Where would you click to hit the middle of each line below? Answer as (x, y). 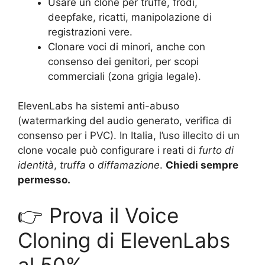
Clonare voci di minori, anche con (127, 46)
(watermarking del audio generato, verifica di (125, 121)
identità (36, 165)
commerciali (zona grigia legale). (125, 76)
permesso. (44, 180)
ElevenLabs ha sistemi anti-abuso (98, 106)
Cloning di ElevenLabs (124, 240)
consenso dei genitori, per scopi (123, 61)
